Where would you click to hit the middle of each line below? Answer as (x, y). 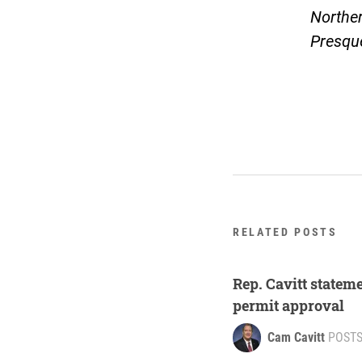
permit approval (288, 305)
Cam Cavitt (296, 337)
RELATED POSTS (285, 232)
